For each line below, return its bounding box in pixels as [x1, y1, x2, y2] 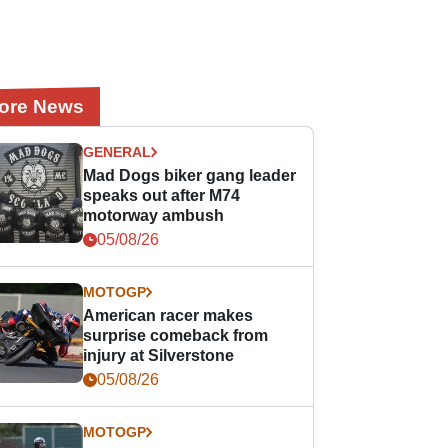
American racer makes [83, 307, 254, 324]
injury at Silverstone [83, 347, 235, 364]
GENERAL [83, 144, 152, 160]
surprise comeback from [83, 327, 269, 344]
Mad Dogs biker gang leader [83, 167, 297, 184]
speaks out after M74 [83, 187, 241, 204]
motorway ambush [83, 207, 225, 224]
